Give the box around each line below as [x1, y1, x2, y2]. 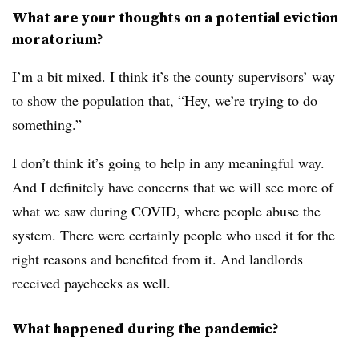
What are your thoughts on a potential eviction [12, 7, 338, 27]
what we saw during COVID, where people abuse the [12, 201, 321, 220]
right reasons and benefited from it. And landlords [12, 249, 303, 268]
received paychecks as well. [12, 273, 175, 292]
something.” [12, 115, 87, 134]
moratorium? [12, 29, 103, 49]
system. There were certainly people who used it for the [12, 225, 335, 244]
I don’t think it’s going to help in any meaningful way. [12, 153, 325, 172]
